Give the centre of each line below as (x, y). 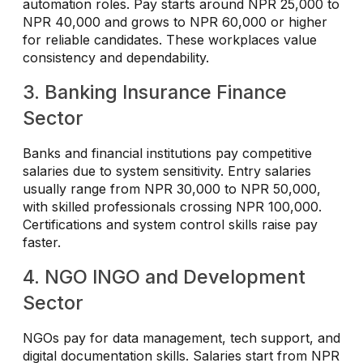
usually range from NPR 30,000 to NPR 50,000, (172, 189)
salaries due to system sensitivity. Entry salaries (167, 171)
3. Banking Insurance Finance (155, 92)
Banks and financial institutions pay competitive (167, 154)
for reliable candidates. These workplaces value (170, 40)
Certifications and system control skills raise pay (170, 225)
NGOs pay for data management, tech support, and (181, 338)
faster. (42, 243)
